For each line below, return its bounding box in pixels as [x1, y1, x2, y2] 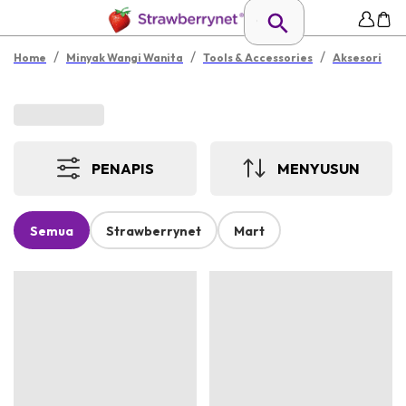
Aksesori [333, 51, 382, 64]
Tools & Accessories [203, 51, 313, 64]
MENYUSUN [277, 159, 361, 178]
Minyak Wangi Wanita [66, 51, 183, 64]
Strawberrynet [106, 223, 201, 240]
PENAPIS [91, 159, 154, 178]
